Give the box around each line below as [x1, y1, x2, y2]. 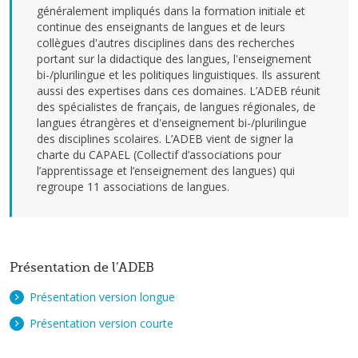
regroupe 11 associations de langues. [37, 179, 229, 194]
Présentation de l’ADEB [10, 261, 154, 275]
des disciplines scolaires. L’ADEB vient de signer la [37, 131, 293, 146]
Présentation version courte [30, 316, 173, 331]
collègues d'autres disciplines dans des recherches [37, 35, 295, 50]
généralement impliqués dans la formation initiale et [37, 3, 305, 18]
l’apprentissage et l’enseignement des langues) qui [37, 163, 295, 178]
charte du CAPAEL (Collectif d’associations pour [37, 147, 281, 162]
